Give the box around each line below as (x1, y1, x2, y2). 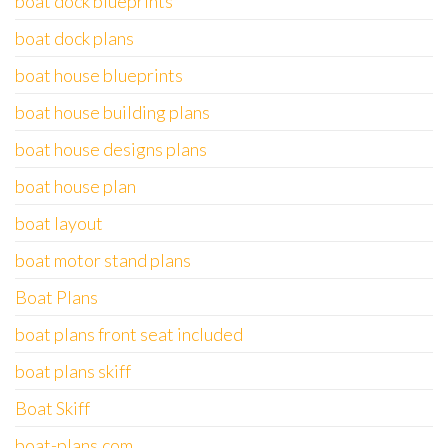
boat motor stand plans (15, 249, 191, 271)
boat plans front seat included (15, 323, 243, 345)
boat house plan (15, 175, 136, 197)
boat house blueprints (15, 64, 183, 86)
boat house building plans (15, 101, 210, 123)
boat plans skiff (15, 360, 131, 382)
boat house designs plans (15, 138, 207, 160)
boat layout (15, 212, 103, 234)
